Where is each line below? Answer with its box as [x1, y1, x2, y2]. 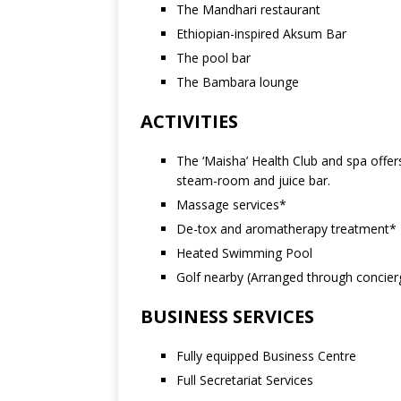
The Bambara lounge [176, 73, 299, 90]
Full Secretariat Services [176, 371, 313, 388]
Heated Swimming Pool [176, 244, 312, 261]
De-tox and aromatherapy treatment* [176, 220, 397, 237]
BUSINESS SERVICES [141, 304, 314, 328]
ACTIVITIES [141, 109, 238, 133]
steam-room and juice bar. [176, 172, 330, 189]
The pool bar [176, 49, 251, 66]
